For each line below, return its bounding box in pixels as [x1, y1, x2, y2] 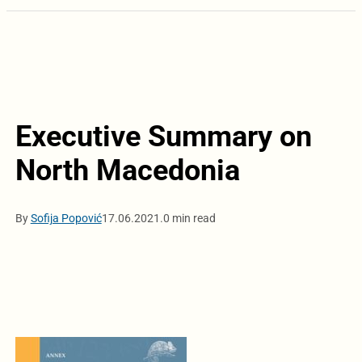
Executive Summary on [15, 119, 312, 154]
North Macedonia [15, 153, 240, 187]
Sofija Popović [30, 211, 102, 225]
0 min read [162, 211, 216, 225]
